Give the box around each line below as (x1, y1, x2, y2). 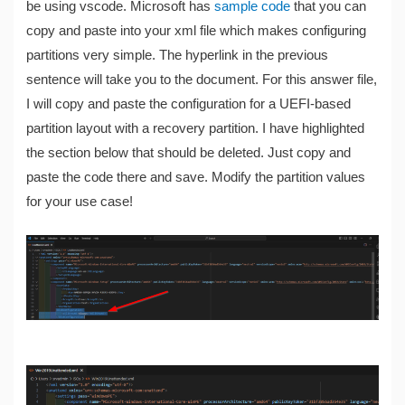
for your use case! (26, 193, 134, 209)
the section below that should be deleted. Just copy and (26, 145, 352, 160)
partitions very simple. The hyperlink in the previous (26, 47, 329, 62)
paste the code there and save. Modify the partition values (26, 169, 366, 184)
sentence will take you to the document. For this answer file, (26, 71, 378, 87)
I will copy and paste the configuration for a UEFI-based (26, 96, 352, 111)
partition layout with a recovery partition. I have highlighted (26, 120, 365, 136)
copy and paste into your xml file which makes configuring (26, 23, 367, 38)
